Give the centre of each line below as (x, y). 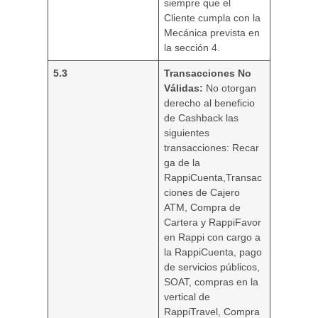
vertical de (187, 297)
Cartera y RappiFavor (213, 223)
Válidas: (184, 88)
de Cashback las (202, 118)
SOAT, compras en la (212, 282)
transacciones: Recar (212, 148)
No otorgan (230, 88)
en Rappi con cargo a (213, 237)
